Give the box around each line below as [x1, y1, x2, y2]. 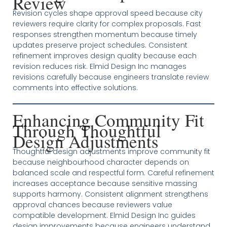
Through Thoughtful [12, 119, 161, 142]
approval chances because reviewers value [12, 200, 172, 210]
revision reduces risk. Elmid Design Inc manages [12, 61, 186, 71]
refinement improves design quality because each [12, 51, 197, 61]
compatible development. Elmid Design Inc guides [12, 210, 196, 220]
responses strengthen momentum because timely [12, 29, 197, 40]
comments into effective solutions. [12, 83, 138, 93]
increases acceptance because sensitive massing [12, 178, 197, 188]
